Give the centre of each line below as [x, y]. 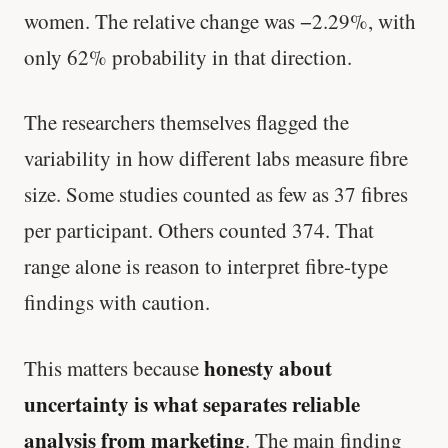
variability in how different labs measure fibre [216, 158]
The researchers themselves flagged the [186, 122]
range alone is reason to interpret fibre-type [206, 266]
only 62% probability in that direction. [188, 57]
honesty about [268, 367]
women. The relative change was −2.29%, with [220, 21]
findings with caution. [117, 302]
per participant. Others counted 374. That [199, 230]
